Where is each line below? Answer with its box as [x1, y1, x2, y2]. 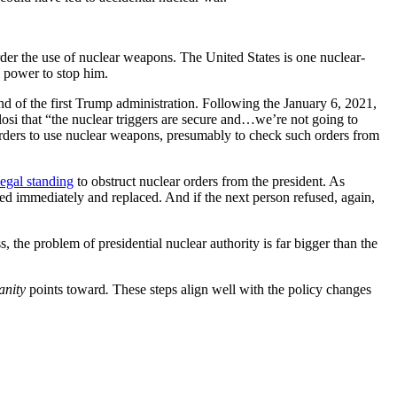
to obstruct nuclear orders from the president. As [74, 174, 345, 190]
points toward [29, 282, 105, 298]
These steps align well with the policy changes [113, 282, 371, 298]
